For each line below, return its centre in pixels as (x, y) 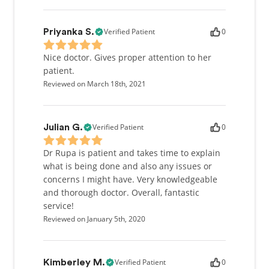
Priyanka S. (69, 32)
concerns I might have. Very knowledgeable (130, 179)
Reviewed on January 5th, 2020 (94, 219)
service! (59, 206)
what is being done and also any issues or (128, 166)
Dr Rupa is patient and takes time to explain (132, 153)
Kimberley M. (74, 262)
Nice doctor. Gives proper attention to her (127, 57)
